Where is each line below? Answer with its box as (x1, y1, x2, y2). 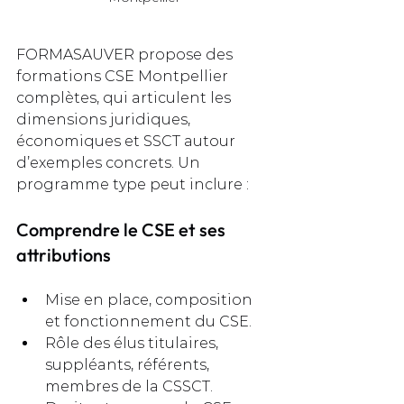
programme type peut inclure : (16, 176, 249, 194)
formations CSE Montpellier (16, 68, 232, 86)
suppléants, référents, (45, 356, 213, 374)
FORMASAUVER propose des (16, 46, 236, 64)
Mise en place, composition (45, 291, 256, 309)
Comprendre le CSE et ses (16, 218, 229, 242)
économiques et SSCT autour (16, 133, 239, 151)
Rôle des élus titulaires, (45, 335, 222, 353)
